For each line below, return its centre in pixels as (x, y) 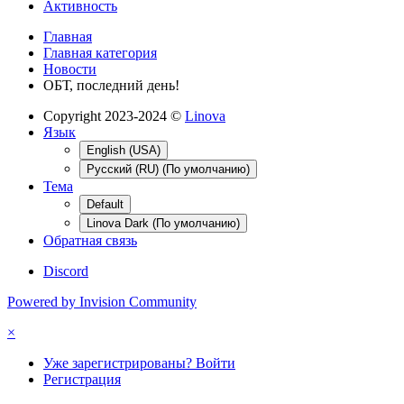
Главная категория (100, 52)
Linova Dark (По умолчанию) (163, 223)
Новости (70, 69)
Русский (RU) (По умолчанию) (168, 169)
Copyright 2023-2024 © (114, 115)
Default (105, 204)
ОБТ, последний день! (111, 85)
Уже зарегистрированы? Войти (139, 363)
